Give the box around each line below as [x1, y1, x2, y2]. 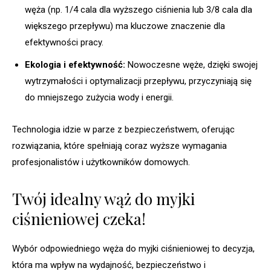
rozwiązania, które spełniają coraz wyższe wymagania [12, 140, 227, 151]
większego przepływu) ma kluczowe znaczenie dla [25, 20, 225, 31]
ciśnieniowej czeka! [12, 207, 146, 229]
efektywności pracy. [25, 36, 103, 48]
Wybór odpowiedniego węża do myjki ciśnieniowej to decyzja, [12, 243, 255, 254]
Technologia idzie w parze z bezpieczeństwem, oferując [12, 123, 235, 135]
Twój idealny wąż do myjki [12, 188, 195, 209]
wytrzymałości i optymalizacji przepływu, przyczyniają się [25, 75, 252, 87]
